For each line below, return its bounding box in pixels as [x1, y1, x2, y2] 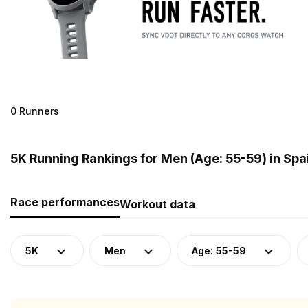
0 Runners [10, 104, 59, 117]
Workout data [120, 197, 195, 211]
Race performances [10, 195, 120, 209]
